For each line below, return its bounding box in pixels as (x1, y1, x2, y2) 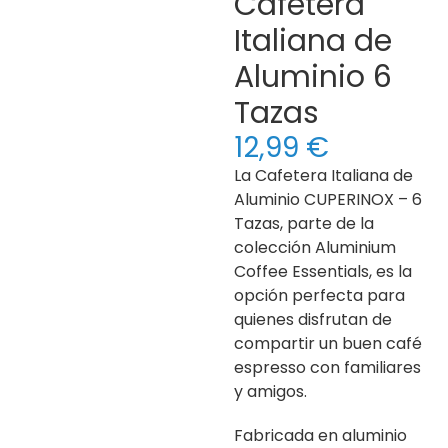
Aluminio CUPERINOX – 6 (234, 187, 422, 211)
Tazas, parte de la (234, 211, 374, 235)
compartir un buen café (234, 331, 422, 355)
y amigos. (234, 379, 307, 403)
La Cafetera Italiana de (234, 163, 413, 187)
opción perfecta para (234, 283, 405, 307)
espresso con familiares (234, 355, 421, 379)
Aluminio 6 (234, 55, 392, 98)
